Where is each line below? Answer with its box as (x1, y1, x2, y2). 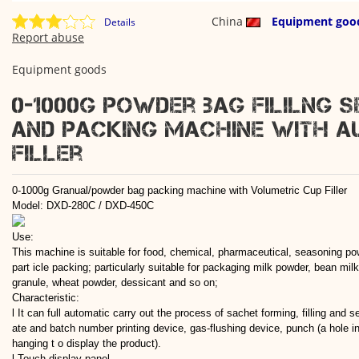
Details (104, 15, 135, 29)
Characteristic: (12, 292, 79, 305)
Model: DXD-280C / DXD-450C (12, 200, 154, 212)
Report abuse (12, 30, 84, 45)
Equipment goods (12, 62, 107, 77)
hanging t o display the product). (12, 337, 161, 350)
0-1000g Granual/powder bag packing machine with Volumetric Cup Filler (12, 184, 347, 196)
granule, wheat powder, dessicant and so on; (12, 276, 218, 289)
